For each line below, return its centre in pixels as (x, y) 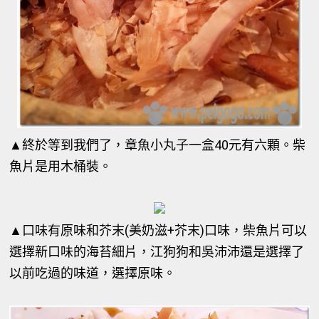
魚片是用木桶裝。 (61, 166)
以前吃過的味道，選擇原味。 (93, 273)
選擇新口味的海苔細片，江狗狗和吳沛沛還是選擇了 (157, 252)
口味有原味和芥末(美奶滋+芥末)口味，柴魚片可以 (165, 230)
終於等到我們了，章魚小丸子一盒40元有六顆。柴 (164, 145)
